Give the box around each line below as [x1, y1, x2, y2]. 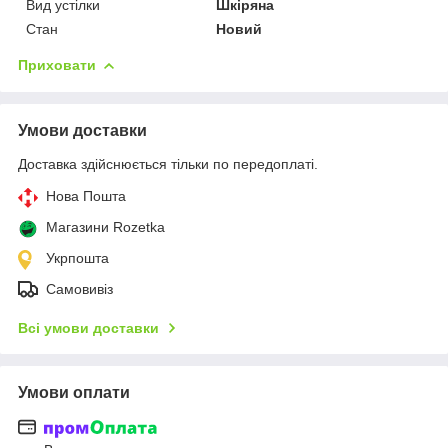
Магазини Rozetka [46, 218, 165, 235]
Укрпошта [46, 249, 109, 266]
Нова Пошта [46, 187, 126, 204]
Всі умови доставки [18, 319, 159, 336]
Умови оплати [18, 383, 130, 401]
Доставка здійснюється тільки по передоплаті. [18, 155, 318, 172]
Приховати [18, 56, 96, 73]
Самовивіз [46, 280, 113, 297]
